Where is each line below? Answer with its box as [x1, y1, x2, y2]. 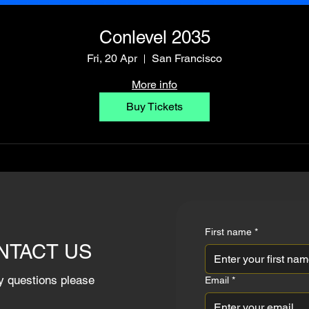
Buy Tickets [126, 100, 183, 114]
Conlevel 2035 [99, 27, 210, 48]
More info [132, 78, 177, 92]
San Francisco [152, 52, 222, 66]
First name [204, 226, 252, 237]
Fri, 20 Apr [87, 52, 137, 66]
